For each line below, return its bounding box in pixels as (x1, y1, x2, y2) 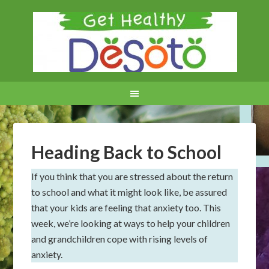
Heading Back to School (31, 141, 222, 163)
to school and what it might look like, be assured (31, 186, 228, 198)
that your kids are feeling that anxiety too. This (31, 202, 222, 213)
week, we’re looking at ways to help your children (31, 217, 231, 229)
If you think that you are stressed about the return (31, 171, 234, 182)
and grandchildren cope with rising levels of (31, 233, 208, 244)
